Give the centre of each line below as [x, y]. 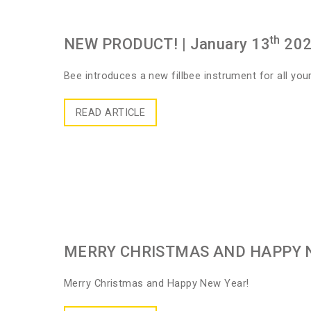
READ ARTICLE [111, 112]
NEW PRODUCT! [121, 44]
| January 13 [224, 44]
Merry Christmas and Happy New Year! [157, 283]
